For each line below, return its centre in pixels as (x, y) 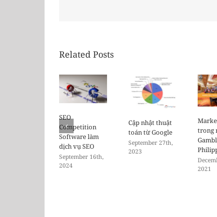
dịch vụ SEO (77, 147)
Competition (78, 127)
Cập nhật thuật (150, 122)
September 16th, (81, 157)
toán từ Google (150, 132)
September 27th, (151, 142)
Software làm (79, 137)
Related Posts (86, 54)
